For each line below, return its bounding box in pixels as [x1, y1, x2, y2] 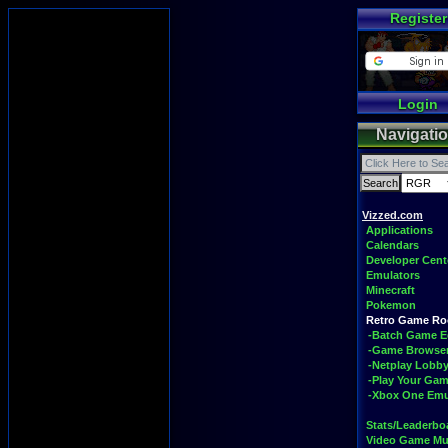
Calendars [366, 239, 419, 251]
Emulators [366, 269, 420, 281]
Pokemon [366, 299, 416, 311]
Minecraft [366, 284, 415, 296]
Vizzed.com [362, 209, 423, 221]
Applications [366, 224, 433, 236]
